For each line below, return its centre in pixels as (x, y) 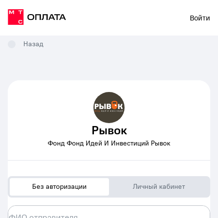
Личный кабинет (159, 187)
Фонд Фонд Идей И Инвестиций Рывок (109, 143)
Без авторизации (59, 187)
